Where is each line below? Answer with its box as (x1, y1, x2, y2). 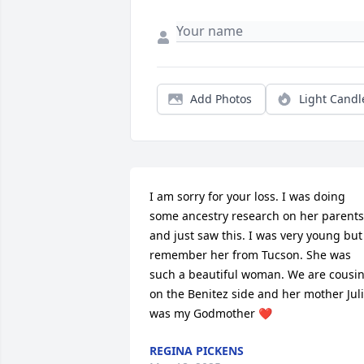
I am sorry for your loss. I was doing (149, 188, 345, 205)
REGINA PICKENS (149, 343, 244, 359)
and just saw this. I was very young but (149, 227, 362, 244)
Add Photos (190, 91, 252, 107)
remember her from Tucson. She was (149, 247, 351, 263)
